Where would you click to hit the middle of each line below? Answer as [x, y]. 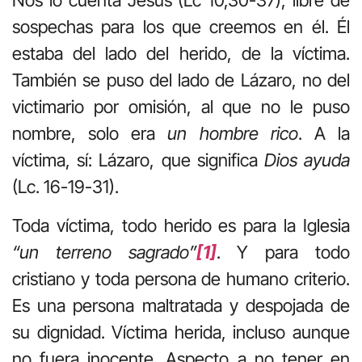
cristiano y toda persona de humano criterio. [181, 278]
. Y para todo [283, 252]
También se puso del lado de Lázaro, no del [181, 80]
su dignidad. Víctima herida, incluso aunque [181, 332]
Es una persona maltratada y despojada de [181, 305]
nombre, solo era [90, 134]
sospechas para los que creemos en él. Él [181, 27]
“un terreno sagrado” [104, 252]
